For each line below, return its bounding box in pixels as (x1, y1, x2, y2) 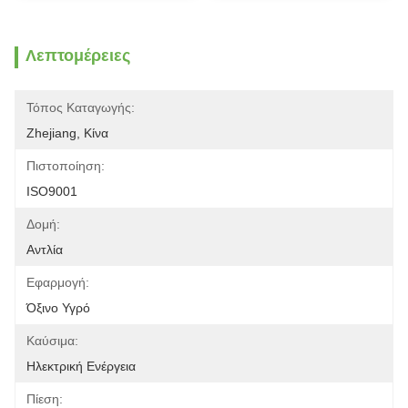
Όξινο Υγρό (26, 301, 90, 315)
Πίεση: (26, 392, 63, 406)
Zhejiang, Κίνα (26, 126, 108, 140)
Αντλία (26, 242, 63, 257)
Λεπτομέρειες (25, 46, 130, 65)
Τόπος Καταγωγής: (26, 100, 135, 115)
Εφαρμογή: (26, 275, 89, 290)
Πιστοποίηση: (26, 158, 105, 173)
